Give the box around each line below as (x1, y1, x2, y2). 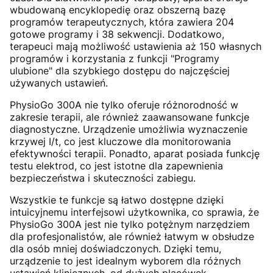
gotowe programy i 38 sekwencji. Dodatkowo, (10, 27, 224, 40)
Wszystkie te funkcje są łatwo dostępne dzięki (10, 193, 224, 206)
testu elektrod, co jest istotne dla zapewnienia (10, 159, 223, 172)
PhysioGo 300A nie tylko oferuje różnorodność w (10, 98, 238, 111)
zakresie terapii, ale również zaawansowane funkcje (10, 110, 249, 123)
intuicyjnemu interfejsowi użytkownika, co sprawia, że (10, 205, 259, 218)
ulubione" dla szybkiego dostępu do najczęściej (10, 64, 230, 77)
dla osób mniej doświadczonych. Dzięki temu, (10, 242, 221, 255)
